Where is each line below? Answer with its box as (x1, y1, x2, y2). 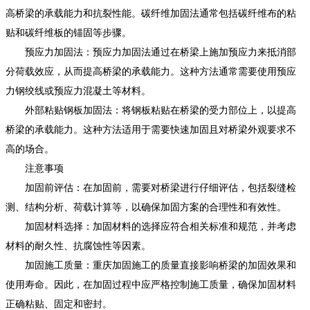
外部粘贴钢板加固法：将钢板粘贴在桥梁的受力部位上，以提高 (6, 104, 296, 116)
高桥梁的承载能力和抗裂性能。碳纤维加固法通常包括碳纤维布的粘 (6, 8, 296, 19)
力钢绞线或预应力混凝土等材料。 (6, 85, 151, 96)
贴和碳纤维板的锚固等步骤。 (6, 27, 131, 38)
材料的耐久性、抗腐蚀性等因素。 (6, 240, 151, 251)
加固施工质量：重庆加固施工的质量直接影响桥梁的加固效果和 (6, 259, 296, 271)
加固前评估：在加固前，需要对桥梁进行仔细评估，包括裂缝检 (6, 182, 296, 193)
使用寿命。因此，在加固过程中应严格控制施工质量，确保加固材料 (6, 279, 296, 290)
